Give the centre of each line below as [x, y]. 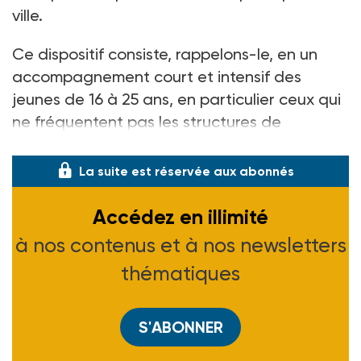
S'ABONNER [180, 327]
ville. [27, 15]
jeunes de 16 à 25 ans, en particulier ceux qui [176, 99]
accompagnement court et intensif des [157, 76]
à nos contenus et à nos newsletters [180, 245]
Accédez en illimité [180, 217]
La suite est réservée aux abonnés [187, 171]
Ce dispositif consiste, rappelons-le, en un [165, 54]
